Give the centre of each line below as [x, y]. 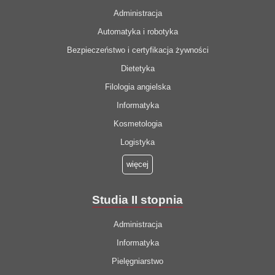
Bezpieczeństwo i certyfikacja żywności [137, 50]
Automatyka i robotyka [137, 32]
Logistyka [137, 142]
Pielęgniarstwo [137, 261]
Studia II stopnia [137, 200]
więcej [137, 165]
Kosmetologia [137, 124]
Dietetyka [137, 69]
